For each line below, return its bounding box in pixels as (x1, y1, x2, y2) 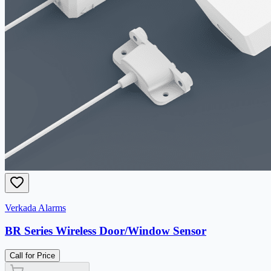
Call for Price (10, 251, 55, 261)
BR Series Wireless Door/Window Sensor (5, 224, 206, 238)
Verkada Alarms (5, 202, 66, 213)
